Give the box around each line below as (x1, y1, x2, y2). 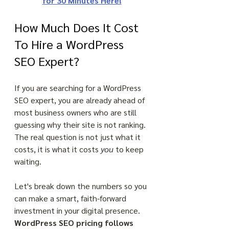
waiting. (14, 156, 43, 167)
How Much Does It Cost (14, 19, 142, 35)
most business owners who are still (14, 107, 139, 118)
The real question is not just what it (14, 131, 143, 142)
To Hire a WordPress (14, 36, 127, 52)
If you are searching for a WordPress (14, 82, 143, 93)
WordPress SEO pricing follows (14, 217, 135, 228)
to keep (113, 144, 146, 154)
